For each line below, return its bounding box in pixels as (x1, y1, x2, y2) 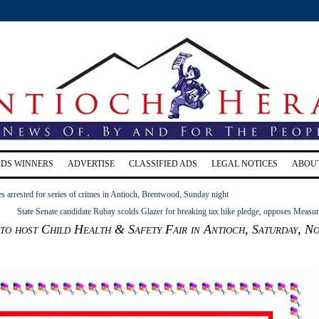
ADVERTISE (68, 158, 115, 169)
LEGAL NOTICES (211, 158, 278, 169)
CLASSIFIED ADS (129, 158, 197, 169)
